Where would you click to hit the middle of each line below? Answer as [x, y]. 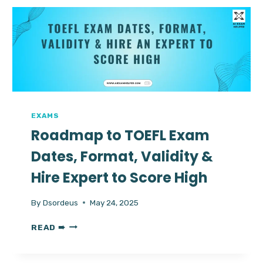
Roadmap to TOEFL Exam [121, 136]
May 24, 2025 [114, 202]
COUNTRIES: [92, 7]
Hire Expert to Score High [120, 178]
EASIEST [85, 19]
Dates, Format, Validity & [122, 157]
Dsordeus [60, 202]
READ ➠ [48, 227]
